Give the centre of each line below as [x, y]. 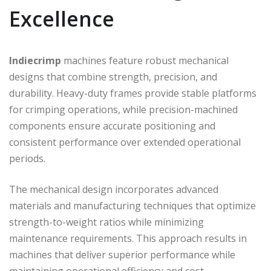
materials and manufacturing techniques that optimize [132, 205]
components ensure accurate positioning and [112, 126]
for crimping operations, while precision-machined [123, 109]
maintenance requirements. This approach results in [128, 238]
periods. [27, 158]
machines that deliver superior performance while [122, 254]
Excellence [62, 18]
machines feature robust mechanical [145, 60]
